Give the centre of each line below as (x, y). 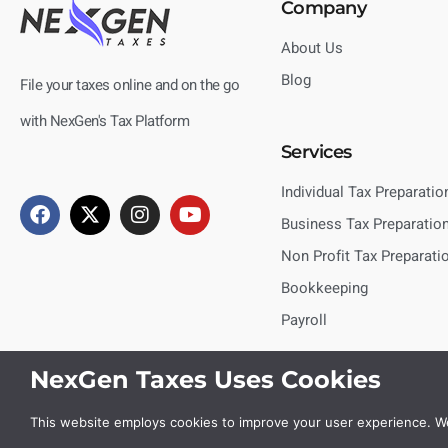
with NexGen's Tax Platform (104, 120)
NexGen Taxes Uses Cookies (205, 379)
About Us (311, 47)
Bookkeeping (324, 287)
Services (316, 151)
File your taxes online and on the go (129, 84)
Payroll (303, 319)
